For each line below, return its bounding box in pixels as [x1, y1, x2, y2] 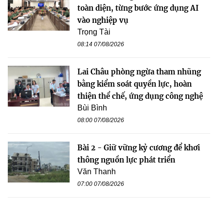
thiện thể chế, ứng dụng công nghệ [77, 91, 203, 101]
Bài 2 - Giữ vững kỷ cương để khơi [77, 143, 200, 152]
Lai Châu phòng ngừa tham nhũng [77, 67, 201, 76]
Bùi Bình [77, 103, 107, 112]
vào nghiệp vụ [77, 15, 128, 25]
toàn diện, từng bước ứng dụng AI [77, 3, 199, 13]
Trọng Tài [77, 27, 110, 36]
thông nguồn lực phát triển [77, 155, 175, 164]
